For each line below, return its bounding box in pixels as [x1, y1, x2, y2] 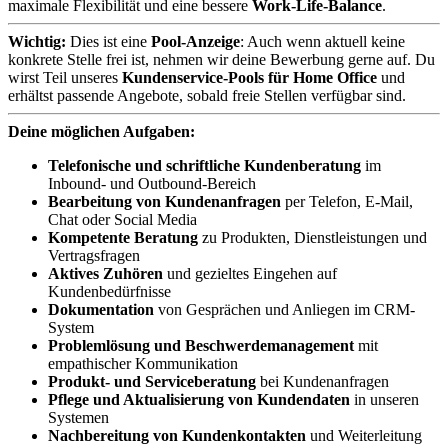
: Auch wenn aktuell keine [240, 32, 405, 50]
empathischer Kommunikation [48, 354, 238, 372]
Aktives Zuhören [48, 264, 163, 282]
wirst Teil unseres [8, 68, 122, 86]
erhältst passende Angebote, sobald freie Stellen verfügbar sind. [8, 86, 406, 104]
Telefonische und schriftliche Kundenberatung [48, 156, 361, 174]
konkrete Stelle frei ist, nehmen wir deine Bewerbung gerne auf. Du [8, 50, 435, 68]
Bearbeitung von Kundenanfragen [48, 192, 281, 210]
